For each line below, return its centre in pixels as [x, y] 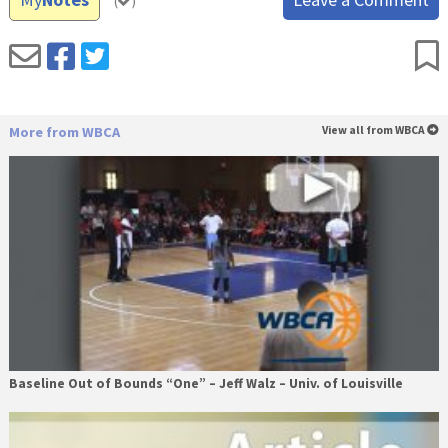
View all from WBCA [375, 129]
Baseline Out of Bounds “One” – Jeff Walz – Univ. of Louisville [205, 383]
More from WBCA [64, 131]
